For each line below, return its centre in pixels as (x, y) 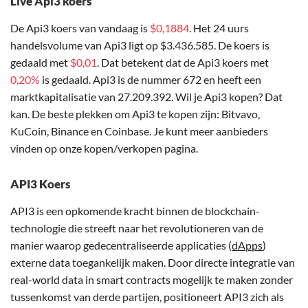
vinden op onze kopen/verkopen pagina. (104, 148)
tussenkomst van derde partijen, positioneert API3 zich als (147, 297)
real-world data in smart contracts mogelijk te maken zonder (152, 280)
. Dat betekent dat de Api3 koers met (183, 63)
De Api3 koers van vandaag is (80, 28)
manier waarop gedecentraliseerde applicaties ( (121, 245)
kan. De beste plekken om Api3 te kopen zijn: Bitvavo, (135, 114)
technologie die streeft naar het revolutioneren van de (137, 228)
